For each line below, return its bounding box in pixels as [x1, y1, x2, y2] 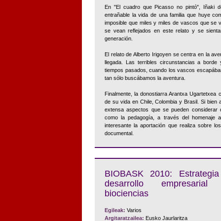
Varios [125, 207, 142, 213]
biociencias [105, 188, 148, 198]
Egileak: [105, 207, 125, 213]
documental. [105, 130, 134, 136]
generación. [105, 36, 133, 41]
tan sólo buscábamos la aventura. [105, 75, 185, 81]
